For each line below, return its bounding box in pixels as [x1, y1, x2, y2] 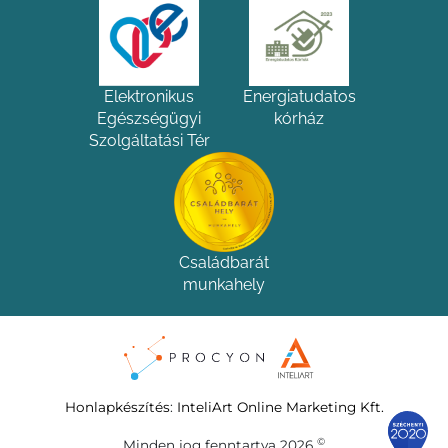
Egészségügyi [97, 109, 201, 128]
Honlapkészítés [64, 399, 170, 415]
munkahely [183, 275, 265, 294]
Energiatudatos [242, 87, 356, 106]
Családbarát [179, 253, 269, 272]
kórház [274, 109, 324, 128]
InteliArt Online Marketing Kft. [176, 399, 384, 415]
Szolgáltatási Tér [88, 131, 210, 150]
